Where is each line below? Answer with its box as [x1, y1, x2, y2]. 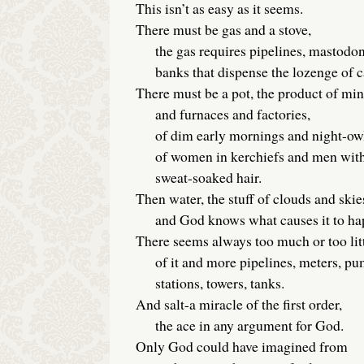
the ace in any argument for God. [135, 315, 344, 336]
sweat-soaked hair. [135, 167, 262, 188]
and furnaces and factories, [135, 104, 310, 124]
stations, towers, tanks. [135, 273, 284, 293]
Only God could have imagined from [135, 336, 348, 357]
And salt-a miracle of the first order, [135, 294, 342, 314]
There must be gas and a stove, [135, 19, 311, 40]
